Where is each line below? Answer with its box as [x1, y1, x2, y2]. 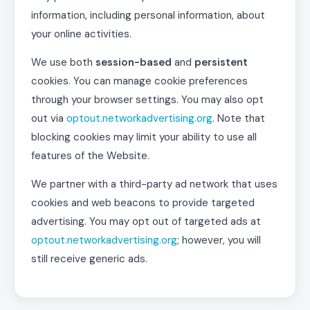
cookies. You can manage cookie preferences [31, 74, 248, 88]
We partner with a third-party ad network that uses [31, 177, 277, 191]
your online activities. [31, 27, 131, 41]
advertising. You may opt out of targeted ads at [31, 215, 261, 228]
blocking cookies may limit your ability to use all [31, 130, 257, 144]
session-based [95, 55, 172, 69]
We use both [31, 55, 95, 69]
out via [31, 111, 66, 125]
